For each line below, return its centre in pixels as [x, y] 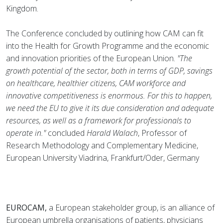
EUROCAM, [26, 208]
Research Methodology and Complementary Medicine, [102, 145]
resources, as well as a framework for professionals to [99, 120]
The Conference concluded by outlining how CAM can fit [105, 33]
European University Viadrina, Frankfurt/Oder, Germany [103, 158]
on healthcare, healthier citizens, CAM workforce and [96, 83]
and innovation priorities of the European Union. [92, 58]
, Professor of [162, 133]
